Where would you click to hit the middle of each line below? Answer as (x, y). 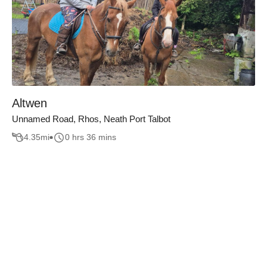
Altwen (30, 103)
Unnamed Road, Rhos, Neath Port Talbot (91, 119)
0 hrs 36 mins (91, 137)
